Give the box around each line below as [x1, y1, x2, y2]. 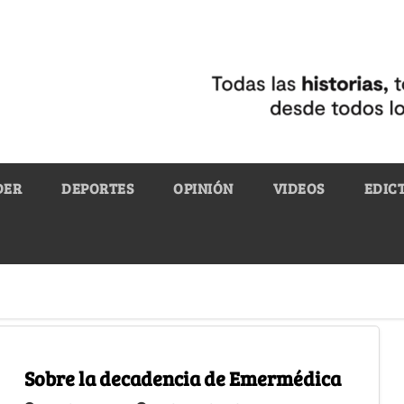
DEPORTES [61, 178, 133, 197]
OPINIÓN [173, 178, 234, 197]
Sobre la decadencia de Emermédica [23, 363, 341, 391]
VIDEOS [272, 178, 325, 197]
